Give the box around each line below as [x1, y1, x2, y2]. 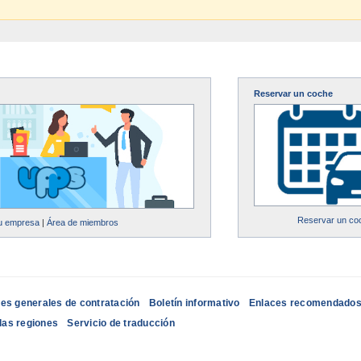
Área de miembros [47, 217, 119, 227]
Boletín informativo [148, 297, 240, 309]
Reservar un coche [253, 89, 333, 99]
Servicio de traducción [67, 317, 175, 330]
